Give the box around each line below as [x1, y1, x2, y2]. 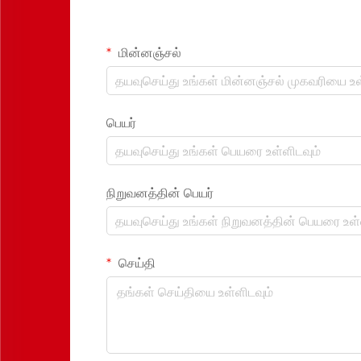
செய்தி [115, 255, 156, 271]
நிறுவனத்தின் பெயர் [106, 185, 214, 201]
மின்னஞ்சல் [115, 45, 181, 60]
